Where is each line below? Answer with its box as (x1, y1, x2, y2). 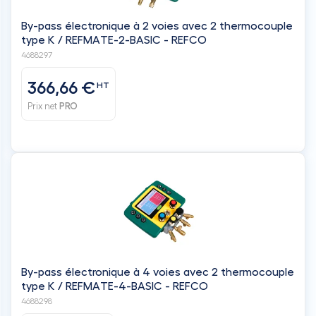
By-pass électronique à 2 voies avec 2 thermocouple (21, 20, 293, 32)
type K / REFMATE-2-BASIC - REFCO (21, 34, 207, 46)
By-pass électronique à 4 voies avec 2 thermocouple (21, 266, 294, 278)
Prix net (28, 102, 59, 111)
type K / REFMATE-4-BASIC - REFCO (21, 280, 208, 292)
